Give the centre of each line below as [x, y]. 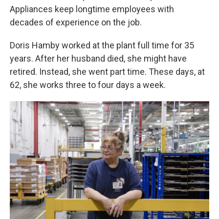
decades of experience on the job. [76, 22]
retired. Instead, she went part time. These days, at [107, 71]
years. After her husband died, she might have [98, 58]
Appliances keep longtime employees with [92, 9]
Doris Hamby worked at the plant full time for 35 [102, 45]
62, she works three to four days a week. [88, 85]
